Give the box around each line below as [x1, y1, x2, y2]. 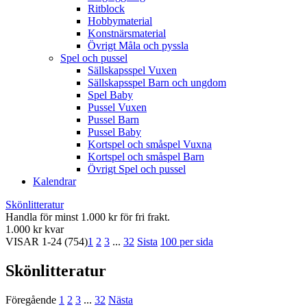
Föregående [5, 293, 56, 306]
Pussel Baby [88, 126, 141, 138]
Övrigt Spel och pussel [88, 163, 186, 175]
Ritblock [88, 3, 125, 14]
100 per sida [160, 236, 213, 247]
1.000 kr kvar [5, 223, 64, 235]
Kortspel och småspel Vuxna [88, 138, 212, 150]
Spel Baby [88, 89, 133, 101]
